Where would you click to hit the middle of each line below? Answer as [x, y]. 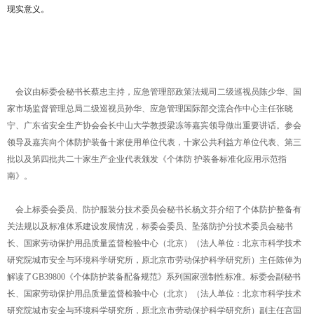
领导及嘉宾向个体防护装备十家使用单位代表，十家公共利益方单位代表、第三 [154, 142]
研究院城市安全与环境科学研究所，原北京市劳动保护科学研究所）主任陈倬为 [154, 260]
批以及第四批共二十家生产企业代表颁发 [83, 159]
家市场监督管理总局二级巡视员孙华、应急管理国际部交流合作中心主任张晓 [150, 109]
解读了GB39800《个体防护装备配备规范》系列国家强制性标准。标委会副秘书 [154, 277]
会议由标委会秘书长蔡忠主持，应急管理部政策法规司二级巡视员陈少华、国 [154, 92]
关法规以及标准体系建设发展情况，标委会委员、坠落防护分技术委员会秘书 [150, 226]
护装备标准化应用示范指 [240, 159]
